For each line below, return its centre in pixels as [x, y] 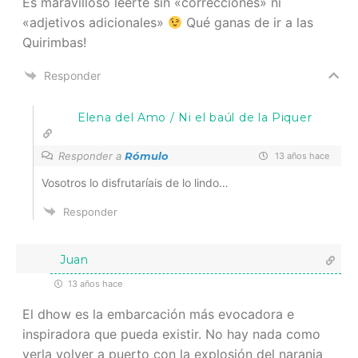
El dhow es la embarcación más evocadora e [158, 314]
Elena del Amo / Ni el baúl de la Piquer [195, 117]
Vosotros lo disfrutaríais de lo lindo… [135, 182]
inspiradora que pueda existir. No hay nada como [171, 334]
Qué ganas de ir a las [248, 22]
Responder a [91, 155]
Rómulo [147, 155]
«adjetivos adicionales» [95, 22]
